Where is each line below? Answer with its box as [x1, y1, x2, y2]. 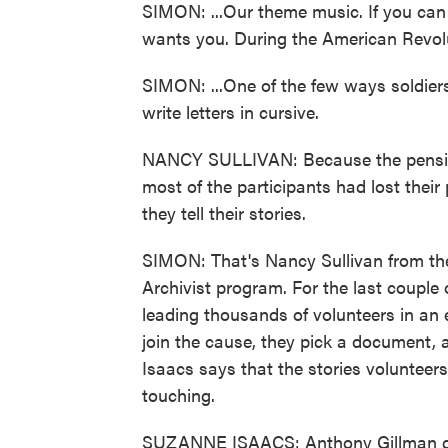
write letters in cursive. [142, 99, 319, 124]
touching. [142, 382, 215, 407]
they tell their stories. [142, 200, 306, 225]
